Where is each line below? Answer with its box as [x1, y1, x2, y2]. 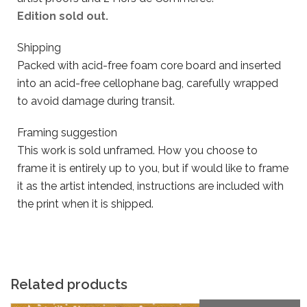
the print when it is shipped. [17, 197, 153, 211]
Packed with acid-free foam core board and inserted [17, 59, 281, 73]
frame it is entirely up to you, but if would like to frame [17, 162, 288, 175]
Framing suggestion [17, 126, 117, 140]
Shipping [17, 41, 61, 55]
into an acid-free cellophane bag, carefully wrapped [17, 77, 278, 90]
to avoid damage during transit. [17, 95, 175, 108]
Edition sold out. [17, 10, 108, 23]
